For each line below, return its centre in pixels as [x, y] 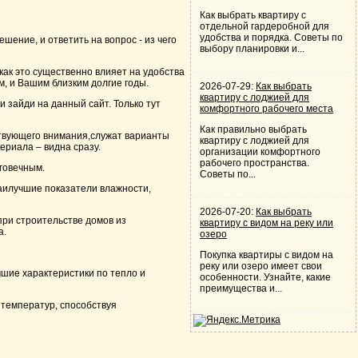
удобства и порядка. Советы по [271, 38]
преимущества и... [241, 288]
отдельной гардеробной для [265, 26]
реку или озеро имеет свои [261, 266]
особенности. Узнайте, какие [265, 277]
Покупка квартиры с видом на [267, 255]
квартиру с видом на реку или [267, 223]
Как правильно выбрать [253, 129]
